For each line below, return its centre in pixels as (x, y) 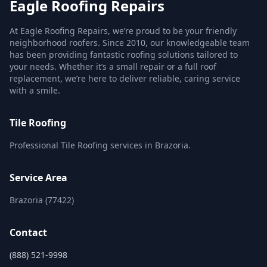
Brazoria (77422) (42, 200)
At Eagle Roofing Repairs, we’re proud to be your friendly (123, 31)
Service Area (38, 178)
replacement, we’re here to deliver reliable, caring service (125, 78)
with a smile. (35, 90)
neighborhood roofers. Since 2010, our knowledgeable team (130, 43)
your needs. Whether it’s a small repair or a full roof (113, 66)
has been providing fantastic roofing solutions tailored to (124, 55)
